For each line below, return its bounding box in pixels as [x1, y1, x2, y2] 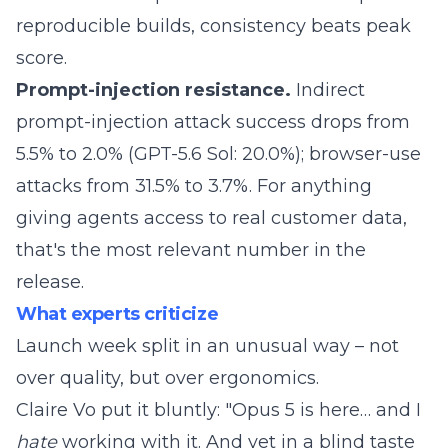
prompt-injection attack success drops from [16, 111, 410, 133]
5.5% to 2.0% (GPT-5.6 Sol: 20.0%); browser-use [16, 143, 421, 165]
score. [16, 47, 67, 69]
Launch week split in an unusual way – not [16, 335, 399, 357]
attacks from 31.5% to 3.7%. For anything [16, 175, 372, 197]
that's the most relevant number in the [16, 239, 366, 261]
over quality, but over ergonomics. [16, 367, 319, 389]
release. [16, 271, 84, 293]
